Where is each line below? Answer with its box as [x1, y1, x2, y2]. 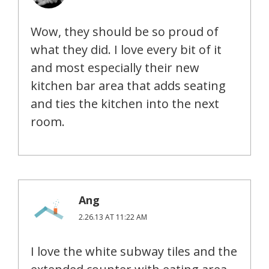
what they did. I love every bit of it [31, 41, 222, 58]
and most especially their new [31, 59, 199, 76]
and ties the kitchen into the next [31, 95, 219, 112]
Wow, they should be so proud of [31, 23, 219, 40]
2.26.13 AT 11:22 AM [79, 211, 147, 222]
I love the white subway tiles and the [31, 243, 237, 259]
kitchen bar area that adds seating [31, 77, 226, 94]
